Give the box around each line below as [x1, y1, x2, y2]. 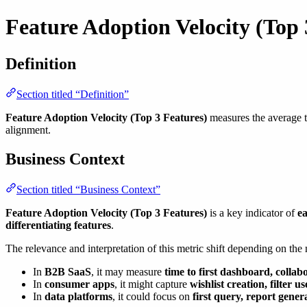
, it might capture [114, 278, 190, 290]
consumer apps [45, 278, 114, 290]
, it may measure [91, 265, 164, 278]
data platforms [45, 290, 112, 302]
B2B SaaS [45, 265, 91, 278]
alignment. [5, 123, 51, 136]
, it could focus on [112, 290, 193, 302]
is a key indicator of [207, 206, 297, 219]
